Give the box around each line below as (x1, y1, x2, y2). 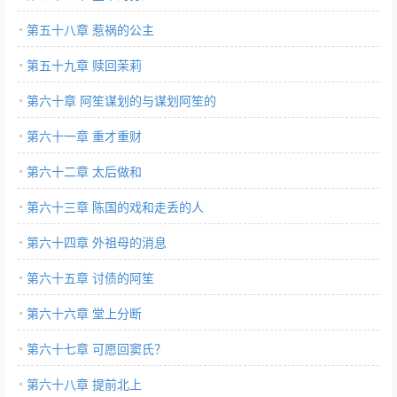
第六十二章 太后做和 (27, 162, 142, 180)
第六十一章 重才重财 (27, 127, 142, 144)
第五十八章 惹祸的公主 (27, 20, 154, 38)
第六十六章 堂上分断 (27, 304, 142, 322)
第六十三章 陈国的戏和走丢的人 (27, 198, 204, 215)
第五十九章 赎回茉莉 (27, 56, 142, 74)
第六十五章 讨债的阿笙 (27, 269, 154, 286)
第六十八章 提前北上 (27, 375, 142, 393)
